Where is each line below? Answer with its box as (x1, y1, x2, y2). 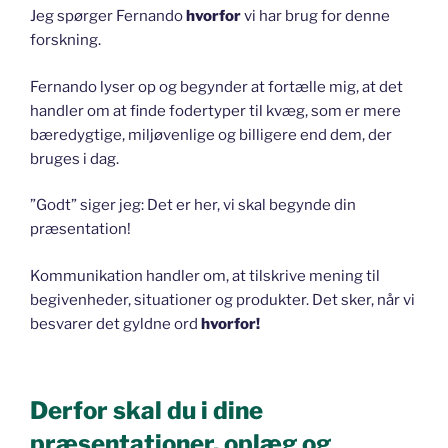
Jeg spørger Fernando (30, 7, 186, 26)
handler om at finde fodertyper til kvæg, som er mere (30, 101, 401, 120)
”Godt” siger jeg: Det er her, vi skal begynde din (30, 196, 356, 215)
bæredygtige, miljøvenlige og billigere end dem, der (30, 125, 392, 144)
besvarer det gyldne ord (30, 314, 201, 333)
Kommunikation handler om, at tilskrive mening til (30, 266, 380, 285)
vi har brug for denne (241, 7, 390, 26)
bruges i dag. (30, 149, 119, 168)
